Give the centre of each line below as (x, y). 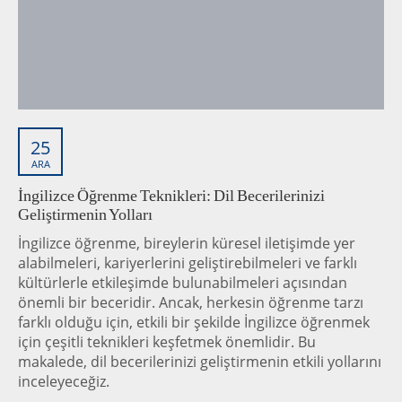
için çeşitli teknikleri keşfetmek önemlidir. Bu (167, 342)
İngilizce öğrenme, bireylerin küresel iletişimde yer (187, 244)
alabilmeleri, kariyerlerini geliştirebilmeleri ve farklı (188, 263)
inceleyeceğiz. (64, 382)
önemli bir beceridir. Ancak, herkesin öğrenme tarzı (191, 303)
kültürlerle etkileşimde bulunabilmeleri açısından (183, 283)
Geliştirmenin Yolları (85, 215)
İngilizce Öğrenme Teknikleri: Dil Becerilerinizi (171, 196)
